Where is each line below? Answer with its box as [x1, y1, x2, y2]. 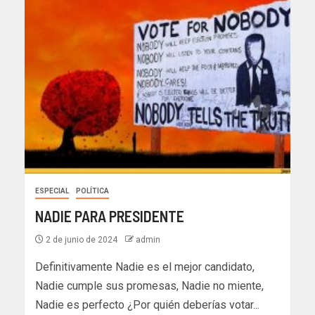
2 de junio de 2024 [44, 235, 120, 245]
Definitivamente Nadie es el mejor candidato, [35, 260, 255, 274]
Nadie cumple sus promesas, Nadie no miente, [35, 279, 264, 293]
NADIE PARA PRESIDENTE [35, 207, 184, 226]
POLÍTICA [76, 187, 109, 195]
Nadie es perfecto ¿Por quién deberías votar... [35, 298, 259, 312]
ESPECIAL [35, 187, 69, 195]
